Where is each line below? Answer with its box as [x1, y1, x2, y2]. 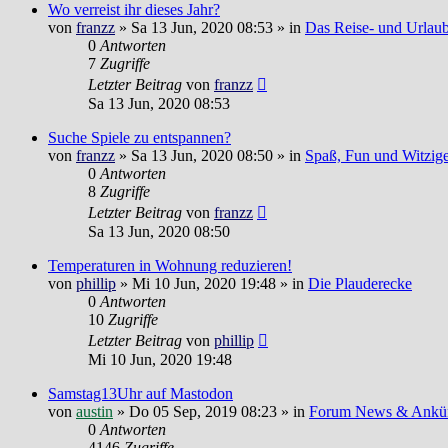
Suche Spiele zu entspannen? [48, 129, 231, 147]
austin [76, 403, 113, 421]
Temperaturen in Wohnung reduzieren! [48, 257, 292, 275]
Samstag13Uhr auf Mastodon [48, 385, 233, 403]
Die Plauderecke [308, 275, 412, 293]
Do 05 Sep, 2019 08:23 [129, 403, 277, 421]
